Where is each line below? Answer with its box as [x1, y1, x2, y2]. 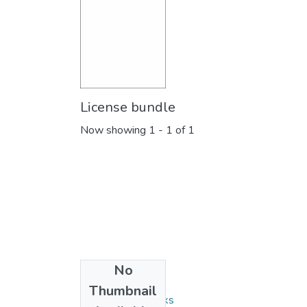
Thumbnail [89, 282, 157, 301]
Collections [80, 269, 150, 288]
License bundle [80, 98, 175, 117]
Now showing [80, 123, 149, 138]
